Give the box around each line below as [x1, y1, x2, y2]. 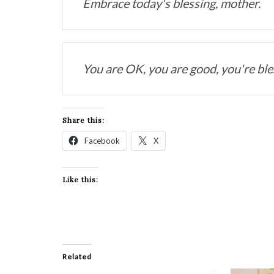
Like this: [62, 174, 99, 185]
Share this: [62, 115, 105, 125]
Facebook [84, 136, 120, 146]
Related [62, 252, 92, 262]
